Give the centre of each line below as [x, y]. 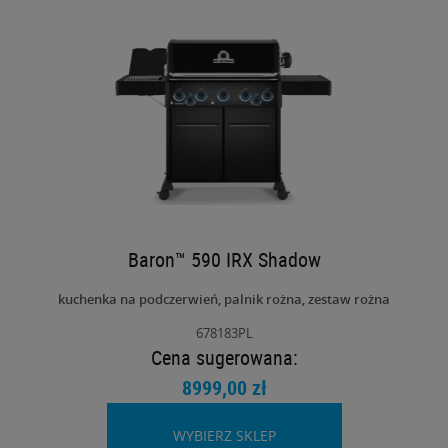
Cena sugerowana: [224, 358]
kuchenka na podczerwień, [141, 299]
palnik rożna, [266, 299]
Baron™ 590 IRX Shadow [224, 260]
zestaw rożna [349, 299]
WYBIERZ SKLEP [224, 436]
